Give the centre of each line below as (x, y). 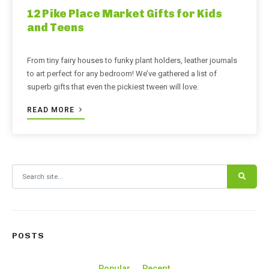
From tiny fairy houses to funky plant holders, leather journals (132, 61)
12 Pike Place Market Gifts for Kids (125, 14)
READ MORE (52, 110)
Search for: (30, 171)
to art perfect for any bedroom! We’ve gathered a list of (122, 74)
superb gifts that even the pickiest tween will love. (114, 87)
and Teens (56, 28)
